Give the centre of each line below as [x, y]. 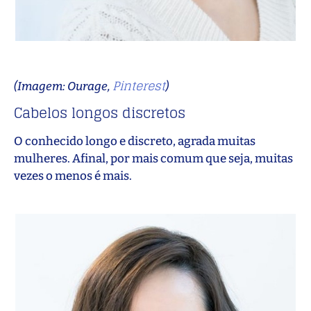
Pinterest [139, 85]
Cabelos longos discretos [100, 114]
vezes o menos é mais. [73, 176]
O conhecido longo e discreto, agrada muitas [135, 142]
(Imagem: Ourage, [63, 86]
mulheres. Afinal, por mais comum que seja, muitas [153, 159]
